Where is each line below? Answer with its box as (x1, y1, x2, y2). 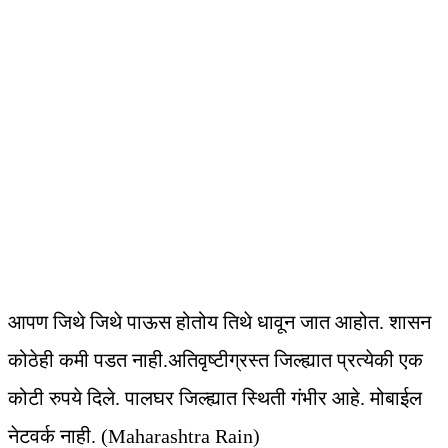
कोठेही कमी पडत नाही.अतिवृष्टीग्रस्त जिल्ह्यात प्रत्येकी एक (8, 349, 423, 372)
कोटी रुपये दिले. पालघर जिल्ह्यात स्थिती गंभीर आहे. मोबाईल (8, 387, 422, 410)
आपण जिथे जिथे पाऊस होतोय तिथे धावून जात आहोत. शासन (8, 311, 431, 334)
